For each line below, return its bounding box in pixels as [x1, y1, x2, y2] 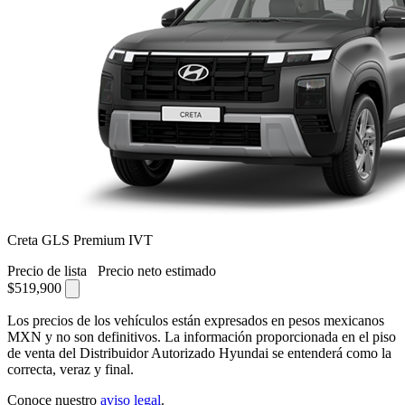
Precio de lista [7, 262, 90, 278]
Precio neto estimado [98, 262, 216, 278]
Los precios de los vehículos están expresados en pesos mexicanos [7, 312, 384, 328]
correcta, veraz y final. [7, 361, 134, 377]
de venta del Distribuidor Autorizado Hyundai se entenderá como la [7, 344, 391, 361]
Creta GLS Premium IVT [7, 231, 153, 248]
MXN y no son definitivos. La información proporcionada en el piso [7, 328, 396, 344]
